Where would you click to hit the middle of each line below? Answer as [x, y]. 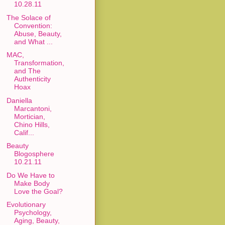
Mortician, [29, 116]
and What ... [33, 41]
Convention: [33, 25]
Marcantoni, [33, 108]
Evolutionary [26, 205]
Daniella [19, 100]
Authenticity [32, 79]
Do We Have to [30, 175]
